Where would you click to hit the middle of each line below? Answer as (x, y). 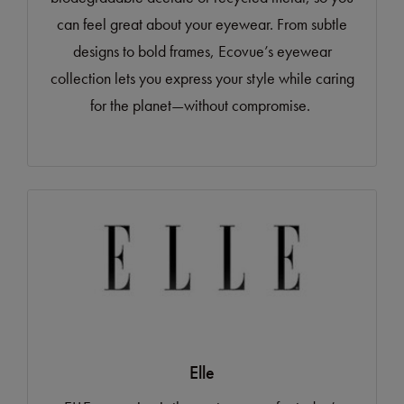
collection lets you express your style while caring (202, 78)
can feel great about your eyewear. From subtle (202, 24)
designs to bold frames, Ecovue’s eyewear (202, 51)
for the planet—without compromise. (202, 106)
